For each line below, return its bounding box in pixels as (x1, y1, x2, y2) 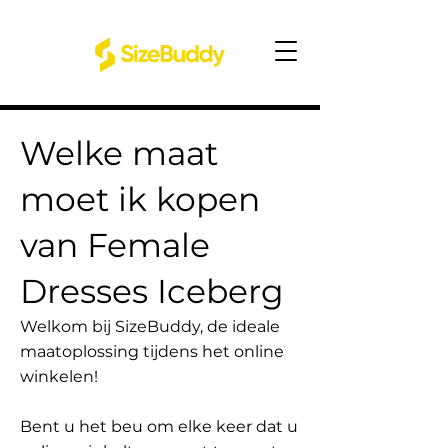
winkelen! (20, 367, 98, 386)
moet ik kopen (20, 179, 260, 219)
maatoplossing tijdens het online (20, 342, 284, 361)
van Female (20, 225, 210, 265)
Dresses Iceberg (20, 271, 284, 311)
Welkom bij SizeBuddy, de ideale (20, 317, 280, 336)
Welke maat (20, 133, 218, 173)
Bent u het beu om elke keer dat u (20, 417, 298, 436)
